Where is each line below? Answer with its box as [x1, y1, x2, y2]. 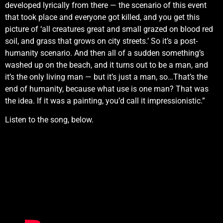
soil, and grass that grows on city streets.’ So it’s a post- [5, 36, 198, 46]
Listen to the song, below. [5, 115, 94, 124]
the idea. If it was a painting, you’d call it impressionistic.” [5, 96, 205, 106]
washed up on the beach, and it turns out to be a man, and [5, 60, 208, 70]
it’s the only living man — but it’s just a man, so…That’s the [5, 72, 208, 82]
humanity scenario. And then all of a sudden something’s [5, 48, 204, 58]
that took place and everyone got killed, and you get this [5, 12, 200, 22]
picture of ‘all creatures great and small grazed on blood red [5, 24, 213, 34]
